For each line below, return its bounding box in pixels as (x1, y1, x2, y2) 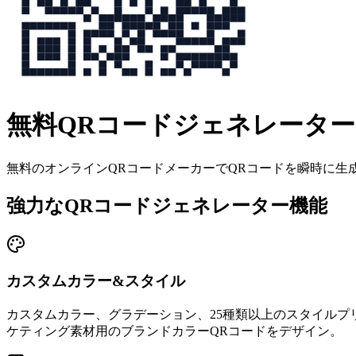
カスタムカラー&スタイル (6, 273, 185, 290)
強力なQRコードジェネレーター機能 (6, 195, 327, 216)
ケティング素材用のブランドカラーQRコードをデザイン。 (6, 324, 342, 339)
